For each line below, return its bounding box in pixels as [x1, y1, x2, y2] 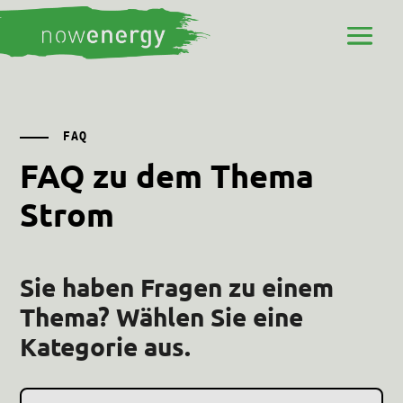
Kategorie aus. [20, 330, 192, 362]
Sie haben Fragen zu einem [20, 271, 335, 302]
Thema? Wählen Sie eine [20, 300, 304, 332]
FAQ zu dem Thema [20, 156, 315, 195]
